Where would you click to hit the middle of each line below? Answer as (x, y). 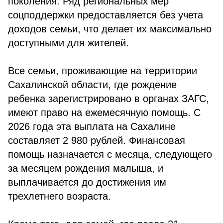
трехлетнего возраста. (59, 196)
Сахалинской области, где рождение (92, 85)
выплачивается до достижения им (87, 182)
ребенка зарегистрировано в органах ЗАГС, (109, 99)
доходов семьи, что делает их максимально (110, 29)
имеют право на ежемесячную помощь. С (104, 112)
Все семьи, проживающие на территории (103, 71)
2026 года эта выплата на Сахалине (92, 126)
